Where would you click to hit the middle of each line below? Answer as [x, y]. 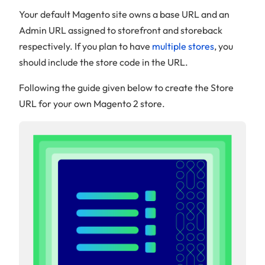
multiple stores [183, 46]
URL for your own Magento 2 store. [92, 104]
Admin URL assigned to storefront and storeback [121, 30]
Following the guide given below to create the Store [126, 88]
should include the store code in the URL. [104, 62]
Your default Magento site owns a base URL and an [124, 14]
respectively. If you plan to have [85, 46]
